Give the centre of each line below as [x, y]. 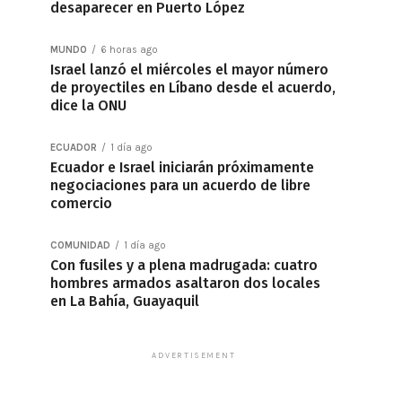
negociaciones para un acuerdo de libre [180, 185]
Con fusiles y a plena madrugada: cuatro [184, 265]
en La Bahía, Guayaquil [125, 301]
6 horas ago [129, 50]
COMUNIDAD [80, 245]
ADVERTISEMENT [194, 355]
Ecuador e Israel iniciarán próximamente [182, 167]
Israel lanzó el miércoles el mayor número [189, 70]
